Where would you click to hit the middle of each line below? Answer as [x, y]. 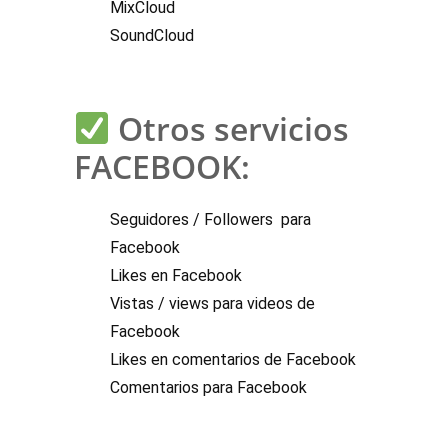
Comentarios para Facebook [208, 388]
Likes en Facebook [176, 276]
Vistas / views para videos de [212, 304]
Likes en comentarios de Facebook [233, 360]
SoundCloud [152, 36]
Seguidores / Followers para [210, 220]
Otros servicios [230, 129]
